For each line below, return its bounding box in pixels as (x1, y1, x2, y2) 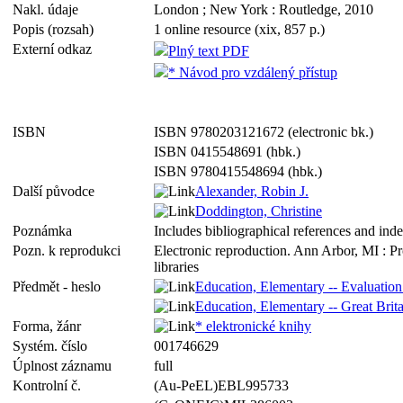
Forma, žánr (13, 318, 88, 334)
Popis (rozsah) (13, 22, 101, 37)
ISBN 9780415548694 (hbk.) (154, 164, 322, 179)
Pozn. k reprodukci (13, 243, 128, 258)
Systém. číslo (13, 338, 94, 354)
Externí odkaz (13, 41, 99, 57)
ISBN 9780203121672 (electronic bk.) (154, 124, 373, 139)
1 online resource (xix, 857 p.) (154, 22, 325, 37)
